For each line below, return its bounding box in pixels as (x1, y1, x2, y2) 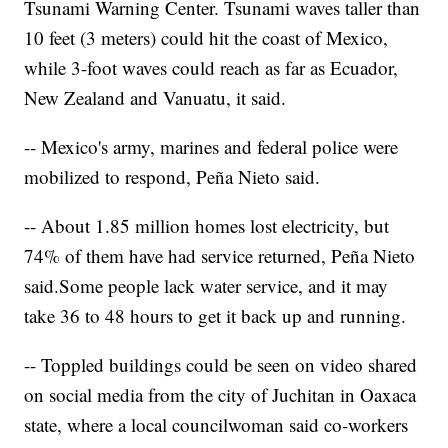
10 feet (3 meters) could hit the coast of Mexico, (24, 25, 389, 51)
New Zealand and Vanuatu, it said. (24, 85, 287, 111)
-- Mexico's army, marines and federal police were (24, 134, 399, 160)
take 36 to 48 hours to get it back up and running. (24, 303, 407, 329)
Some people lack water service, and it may (59, 273, 389, 299)
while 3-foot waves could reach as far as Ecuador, (24, 55, 399, 81)
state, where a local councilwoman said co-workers (24, 412, 409, 438)
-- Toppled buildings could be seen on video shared (24, 352, 418, 378)
